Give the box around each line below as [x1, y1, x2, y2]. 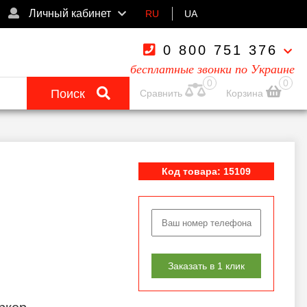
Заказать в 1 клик [168, 260, 245, 271]
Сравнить [140, 88, 183, 99]
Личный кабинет [26, 8, 112, 19]
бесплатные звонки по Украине [130, 62, 295, 76]
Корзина [226, 88, 267, 99]
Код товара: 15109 [162, 166, 251, 177]
